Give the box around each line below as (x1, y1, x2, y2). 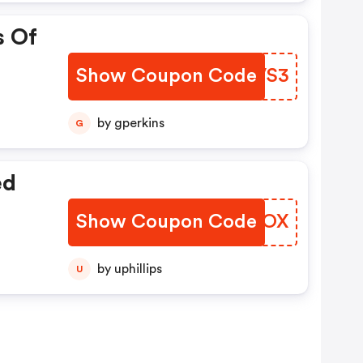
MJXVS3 (210, 66, 289, 86)
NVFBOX (211, 212, 289, 232)
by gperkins (113, 117, 164, 130)
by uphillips (113, 263, 162, 275)
